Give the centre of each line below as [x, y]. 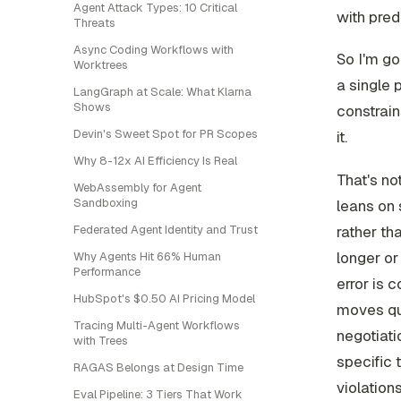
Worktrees [101, 65]
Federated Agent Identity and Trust [166, 230]
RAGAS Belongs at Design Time [158, 367]
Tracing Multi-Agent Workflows [157, 325]
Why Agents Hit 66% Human [147, 256]
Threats [94, 23]
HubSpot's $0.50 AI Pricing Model [164, 299]
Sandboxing [106, 203]
